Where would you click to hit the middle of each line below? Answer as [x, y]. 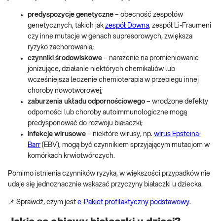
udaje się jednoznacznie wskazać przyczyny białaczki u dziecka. [105, 185]
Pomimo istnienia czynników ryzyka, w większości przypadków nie [109, 174]
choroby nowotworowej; [65, 91]
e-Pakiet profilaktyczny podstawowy [133, 203]
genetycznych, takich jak [66, 26]
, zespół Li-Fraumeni [180, 26]
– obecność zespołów [148, 15]
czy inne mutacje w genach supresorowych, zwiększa [110, 37]
